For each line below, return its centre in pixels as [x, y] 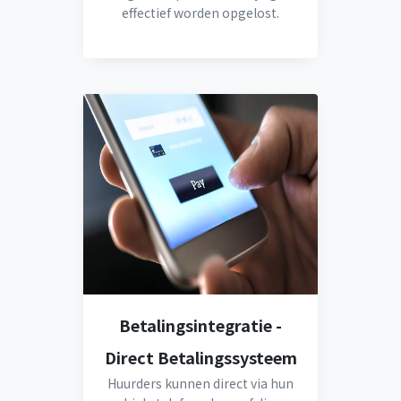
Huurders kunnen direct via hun [200, 383]
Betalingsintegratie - [200, 325]
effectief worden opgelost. [200, 13]
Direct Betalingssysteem [200, 357]
